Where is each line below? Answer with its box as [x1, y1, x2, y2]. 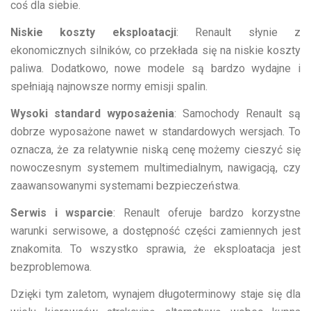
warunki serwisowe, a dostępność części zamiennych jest [10, 224, 301, 237]
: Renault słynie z [176, 25, 301, 39]
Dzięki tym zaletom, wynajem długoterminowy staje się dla [10, 287, 301, 301]
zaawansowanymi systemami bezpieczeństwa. [10, 178, 240, 192]
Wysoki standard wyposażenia [10, 106, 174, 120]
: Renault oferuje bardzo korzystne [113, 205, 301, 219]
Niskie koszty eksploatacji [10, 25, 176, 39]
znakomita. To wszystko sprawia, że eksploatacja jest [10, 242, 301, 255]
